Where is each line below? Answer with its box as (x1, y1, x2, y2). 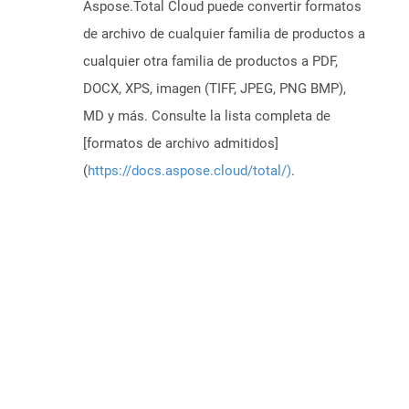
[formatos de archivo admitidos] (83, 135, 278, 152)
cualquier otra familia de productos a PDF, (83, 53, 338, 70)
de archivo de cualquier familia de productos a (83, 26, 365, 43)
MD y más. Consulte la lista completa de (83, 108, 330, 125)
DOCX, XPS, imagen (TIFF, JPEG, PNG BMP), (83, 80, 346, 98)
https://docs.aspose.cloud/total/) (88, 163, 291, 180)
